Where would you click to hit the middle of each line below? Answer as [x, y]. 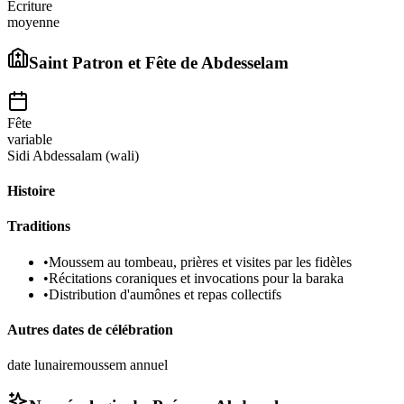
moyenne [33, 22]
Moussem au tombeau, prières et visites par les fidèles [200, 262]
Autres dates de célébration [90, 330]
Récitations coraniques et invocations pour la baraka [196, 278]
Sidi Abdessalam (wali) [73, 155]
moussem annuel [120, 365]
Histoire [31, 191]
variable [30, 139]
